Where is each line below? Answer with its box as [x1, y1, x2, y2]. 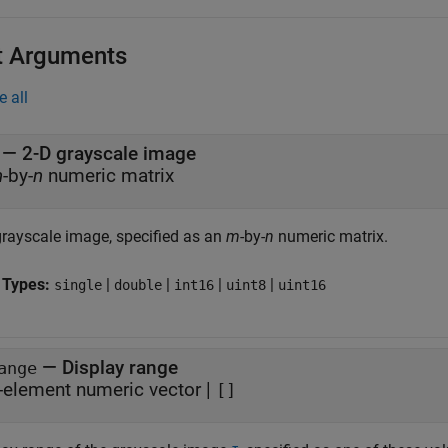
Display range [62, 356, 178, 379]
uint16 [278, 277, 326, 293]
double [114, 277, 162, 293]
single [54, 277, 102, 293]
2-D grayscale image [22, 142, 196, 165]
